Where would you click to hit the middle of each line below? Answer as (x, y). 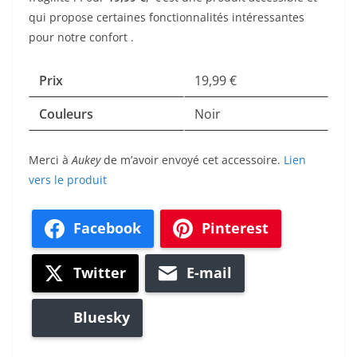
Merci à (50, 159)
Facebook (107, 228)
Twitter (100, 273)
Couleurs (66, 114)
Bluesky (102, 318)
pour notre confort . (81, 37)
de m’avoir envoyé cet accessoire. (192, 159)
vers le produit (68, 179)
